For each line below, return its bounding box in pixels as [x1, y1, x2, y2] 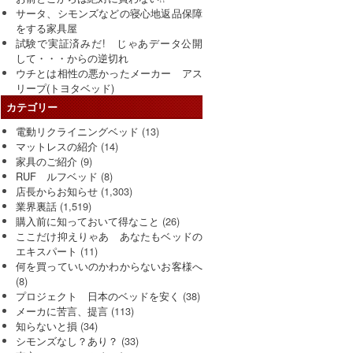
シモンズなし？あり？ [15, 333, 118, 348]
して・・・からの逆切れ [15, 50, 128, 65]
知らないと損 [15, 318, 77, 333]
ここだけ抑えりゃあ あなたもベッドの [15, 228, 203, 243]
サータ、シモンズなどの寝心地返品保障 [15, 5, 203, 20]
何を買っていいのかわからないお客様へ [15, 258, 203, 273]
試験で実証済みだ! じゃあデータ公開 [15, 35, 203, 50]
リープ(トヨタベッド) [15, 80, 114, 95]
